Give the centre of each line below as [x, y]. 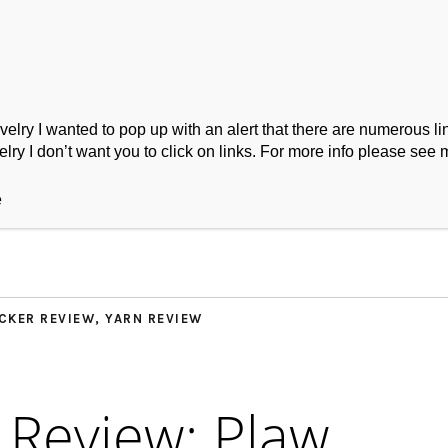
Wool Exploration [328, 184]
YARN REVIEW [154, 318]
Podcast [131, 184]
